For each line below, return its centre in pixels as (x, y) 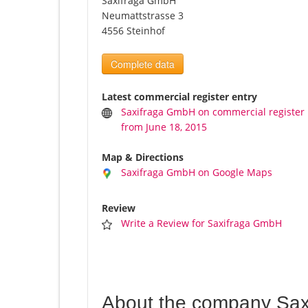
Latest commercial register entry (179, 97)
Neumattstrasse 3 (143, 16)
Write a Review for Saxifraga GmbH (202, 223)
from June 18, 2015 (164, 127)
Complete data (143, 64)
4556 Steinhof (133, 31)
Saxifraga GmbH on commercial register (213, 112)
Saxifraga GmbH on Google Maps (197, 173)
